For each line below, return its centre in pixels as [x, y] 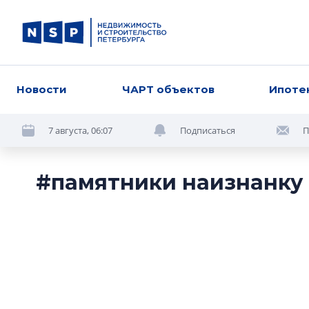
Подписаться [208, 130]
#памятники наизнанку [169, 182]
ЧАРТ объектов [168, 89]
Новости [42, 89]
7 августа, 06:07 [80, 130]
